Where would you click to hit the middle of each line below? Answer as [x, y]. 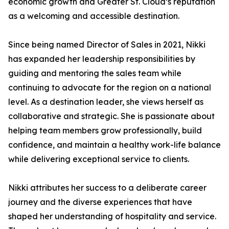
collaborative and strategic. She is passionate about [111, 116]
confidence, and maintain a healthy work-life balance [114, 145]
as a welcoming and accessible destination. [94, 16]
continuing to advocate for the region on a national [110, 87]
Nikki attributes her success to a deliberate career [107, 188]
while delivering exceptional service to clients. [99, 159]
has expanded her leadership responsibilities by [102, 59]
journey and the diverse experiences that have [100, 202]
